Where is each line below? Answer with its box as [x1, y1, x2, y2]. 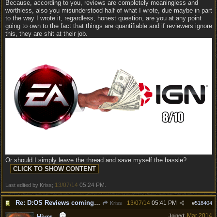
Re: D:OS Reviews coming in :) [94, 199, 100, 206]
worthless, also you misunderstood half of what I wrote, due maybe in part [5, 7, 212, 14]
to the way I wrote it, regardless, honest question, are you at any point [5, 15, 201, 22]
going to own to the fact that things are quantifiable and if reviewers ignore [5, 22, 212, 30]
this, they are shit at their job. [5, 30, 88, 37]
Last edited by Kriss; [5, 182, 55, 188]
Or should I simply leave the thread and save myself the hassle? [5, 156, 186, 164]
